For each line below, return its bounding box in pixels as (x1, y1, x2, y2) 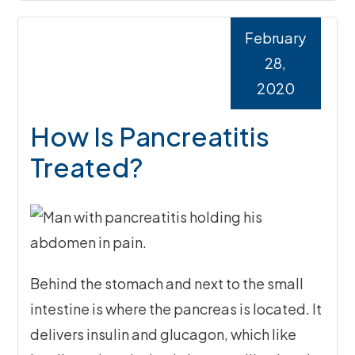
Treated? (30, 151, 144, 184)
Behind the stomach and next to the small (30, 274, 304, 293)
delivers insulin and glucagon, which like (30, 325, 297, 344)
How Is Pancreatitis (30, 120, 270, 153)
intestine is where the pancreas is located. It (30, 300, 323, 319)
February (245, 29, 307, 48)
